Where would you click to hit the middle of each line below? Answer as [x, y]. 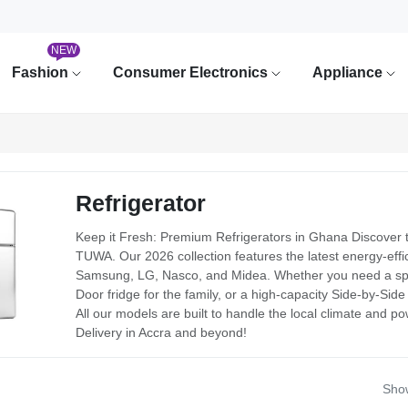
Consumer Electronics [192, 72]
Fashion [41, 72]
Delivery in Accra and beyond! [161, 333]
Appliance [349, 72]
